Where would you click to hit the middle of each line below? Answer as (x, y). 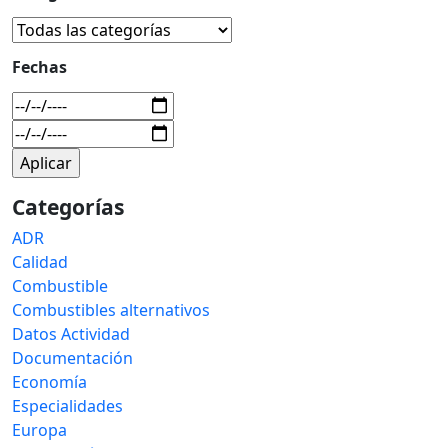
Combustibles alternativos (111, 309)
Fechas (39, 66)
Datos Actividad (71, 333)
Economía (49, 381)
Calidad (40, 261)
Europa (39, 429)
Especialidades (67, 405)
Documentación (72, 357)
